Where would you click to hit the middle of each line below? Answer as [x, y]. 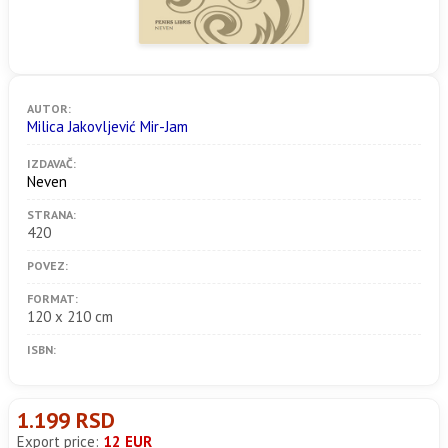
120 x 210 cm [70, 316]
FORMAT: [52, 298]
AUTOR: [49, 108]
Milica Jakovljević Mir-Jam [107, 126]
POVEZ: [47, 265]
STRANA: [51, 214]
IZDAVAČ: [51, 163]
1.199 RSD [66, 420]
